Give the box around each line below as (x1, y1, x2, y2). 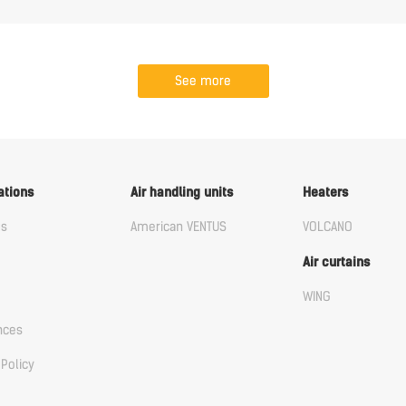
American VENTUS (130, 219, 227, 235)
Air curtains (302, 255, 370, 270)
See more (175, 73, 231, 89)
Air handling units (130, 185, 233, 200)
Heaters (302, 185, 348, 200)
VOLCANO (302, 219, 353, 235)
